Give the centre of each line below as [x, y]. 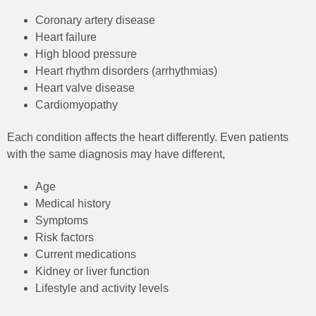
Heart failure [66, 37]
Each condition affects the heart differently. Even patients [148, 137]
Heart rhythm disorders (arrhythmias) [126, 71]
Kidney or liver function [92, 271]
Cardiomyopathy [77, 104]
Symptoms [62, 220]
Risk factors [65, 237]
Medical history [73, 203]
